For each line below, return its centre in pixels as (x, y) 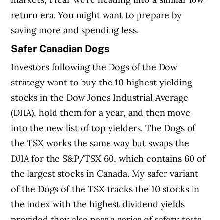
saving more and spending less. (75, 30)
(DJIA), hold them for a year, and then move (101, 113)
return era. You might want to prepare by (96, 15)
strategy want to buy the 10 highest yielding (102, 82)
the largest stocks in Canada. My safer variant (105, 174)
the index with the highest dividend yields (98, 204)
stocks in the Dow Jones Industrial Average (100, 98)
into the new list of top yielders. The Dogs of (103, 128)
